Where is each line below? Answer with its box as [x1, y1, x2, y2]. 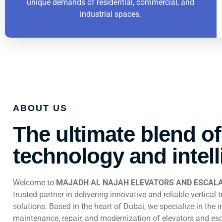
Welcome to [13, 177, 56, 187]
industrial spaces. [80, 9, 142, 19]
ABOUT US [13, 103, 67, 113]
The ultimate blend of [13, 121, 221, 146]
